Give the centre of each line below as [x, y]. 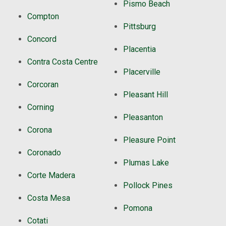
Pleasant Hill [146, 95]
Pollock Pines [148, 186]
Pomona [138, 208]
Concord [42, 39]
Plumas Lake [146, 163]
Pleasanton [143, 118]
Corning [41, 107]
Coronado [44, 153]
